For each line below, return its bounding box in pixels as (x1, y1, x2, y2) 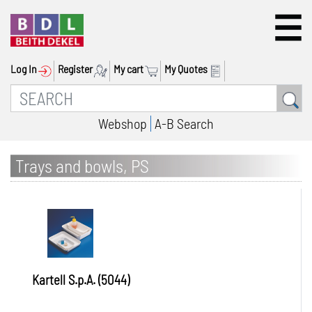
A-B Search (155, 115, 214, 132)
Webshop (98, 115, 147, 132)
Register (58, 62, 93, 75)
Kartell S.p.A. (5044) (32, 272, 130, 288)
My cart (114, 62, 143, 75)
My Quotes (164, 62, 208, 75)
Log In (10, 62, 37, 75)
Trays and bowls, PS (15, 155, 149, 176)
